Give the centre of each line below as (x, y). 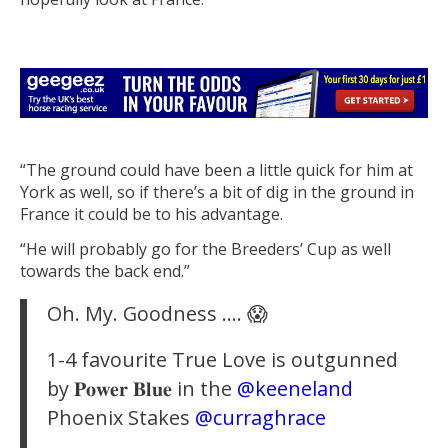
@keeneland (295, 388)
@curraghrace (260, 417)
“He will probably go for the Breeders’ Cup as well (205, 249)
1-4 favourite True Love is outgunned (222, 359)
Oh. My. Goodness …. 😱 (157, 314)
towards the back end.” (105, 271)
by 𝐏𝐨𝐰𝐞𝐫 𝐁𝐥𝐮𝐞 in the (142, 388)
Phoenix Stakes (121, 417)
